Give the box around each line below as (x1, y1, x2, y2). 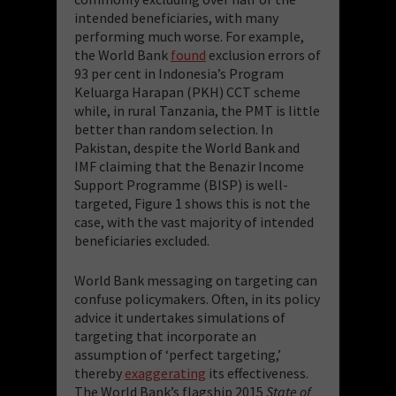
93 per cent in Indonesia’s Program (74, 64, 284, 82)
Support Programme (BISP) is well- (74, 175, 288, 194)
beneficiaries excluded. (74, 231, 209, 249)
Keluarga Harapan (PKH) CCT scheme (74, 82, 301, 101)
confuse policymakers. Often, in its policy (74, 289, 320, 308)
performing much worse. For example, (74, 27, 304, 45)
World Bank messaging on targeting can (74, 270, 317, 289)
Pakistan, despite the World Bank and (74, 138, 300, 156)
